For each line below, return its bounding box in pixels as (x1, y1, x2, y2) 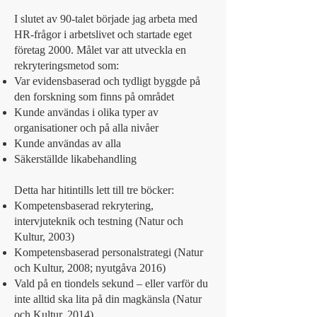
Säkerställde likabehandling (14, 153, 137, 165)
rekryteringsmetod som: (14, 59, 119, 71)
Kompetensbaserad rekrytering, (14, 200, 154, 212)
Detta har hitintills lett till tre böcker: (14, 184, 174, 196)
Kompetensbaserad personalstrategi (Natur (14, 246, 203, 258)
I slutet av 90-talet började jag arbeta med (14, 13, 197, 25)
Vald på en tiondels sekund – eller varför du (14, 277, 208, 289)
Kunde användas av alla (14, 137, 121, 149)
